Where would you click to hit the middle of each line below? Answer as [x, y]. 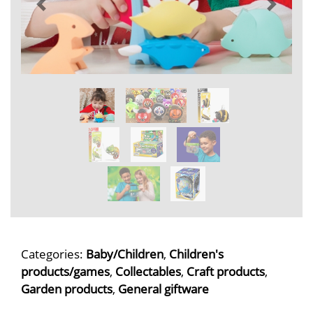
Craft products [226, 271]
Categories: [53, 254]
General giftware [163, 289]
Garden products [67, 289]
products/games [65, 271]
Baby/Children [125, 254]
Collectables [148, 271]
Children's [196, 254]
